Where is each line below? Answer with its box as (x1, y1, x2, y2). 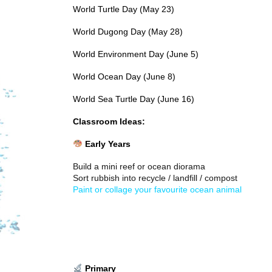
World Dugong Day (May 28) (73, 27, 183, 36)
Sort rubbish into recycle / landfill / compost (73, 173, 237, 183)
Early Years (82, 139, 131, 149)
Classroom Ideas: (73, 117, 145, 126)
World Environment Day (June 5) (73, 49, 199, 59)
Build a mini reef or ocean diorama (73, 161, 205, 171)
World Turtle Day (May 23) (73, 4, 174, 14)
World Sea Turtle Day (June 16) (73, 94, 194, 104)
